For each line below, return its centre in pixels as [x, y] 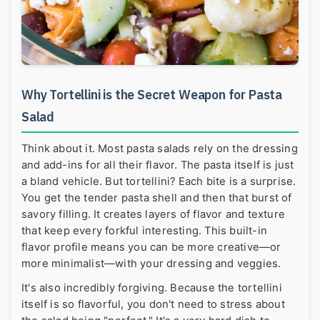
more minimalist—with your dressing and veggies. [151, 264]
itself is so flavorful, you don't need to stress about [153, 305]
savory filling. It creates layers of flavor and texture [154, 215]
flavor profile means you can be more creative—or [151, 247]
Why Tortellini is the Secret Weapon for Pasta [152, 95]
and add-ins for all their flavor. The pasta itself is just [158, 165]
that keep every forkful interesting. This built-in [145, 231]
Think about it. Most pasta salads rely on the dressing [160, 149]
